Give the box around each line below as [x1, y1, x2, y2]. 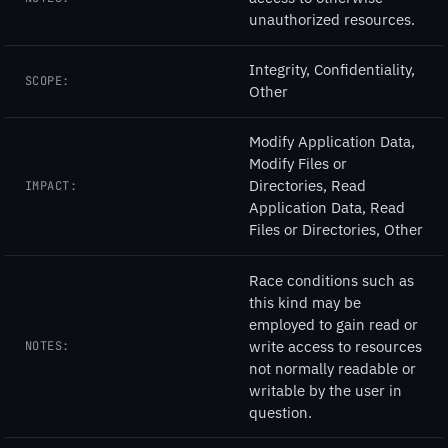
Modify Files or [249, 154, 347, 174]
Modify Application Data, [249, 132, 415, 152]
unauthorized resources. [249, 10, 415, 30]
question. [249, 402, 312, 422]
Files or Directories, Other [249, 220, 423, 240]
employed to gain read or [249, 314, 418, 334]
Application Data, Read [249, 198, 405, 218]
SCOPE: [25, 72, 70, 89]
